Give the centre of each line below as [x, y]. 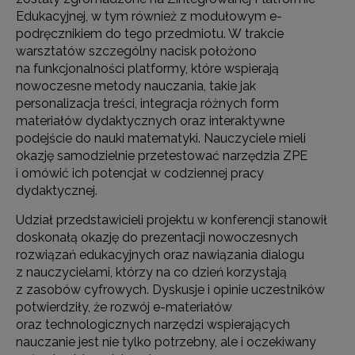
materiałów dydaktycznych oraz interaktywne [150, 120]
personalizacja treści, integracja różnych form [147, 103]
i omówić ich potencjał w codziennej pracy [140, 173]
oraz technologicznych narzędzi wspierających [153, 324]
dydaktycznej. [57, 190]
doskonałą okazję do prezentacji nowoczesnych [157, 237]
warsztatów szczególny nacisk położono [136, 51]
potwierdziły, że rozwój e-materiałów [124, 307]
